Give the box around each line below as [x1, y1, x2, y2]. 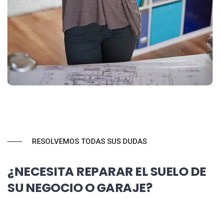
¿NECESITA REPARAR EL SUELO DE [7, 163, 206, 181]
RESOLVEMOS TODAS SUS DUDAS [32, 137, 147, 146]
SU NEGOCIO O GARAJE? [7, 179, 152, 197]
